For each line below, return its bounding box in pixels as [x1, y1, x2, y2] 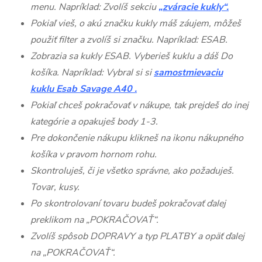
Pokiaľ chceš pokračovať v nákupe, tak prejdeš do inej [30, 98, 249, 112]
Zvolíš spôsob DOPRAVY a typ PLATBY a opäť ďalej [30, 229, 244, 243]
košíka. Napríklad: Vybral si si [30, 65, 154, 79]
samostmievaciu [154, 65, 223, 79]
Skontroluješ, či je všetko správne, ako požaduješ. [30, 164, 234, 177]
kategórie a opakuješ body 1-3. [30, 115, 158, 128]
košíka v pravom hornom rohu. [30, 147, 157, 161]
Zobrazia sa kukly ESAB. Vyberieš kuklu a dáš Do [30, 49, 233, 63]
